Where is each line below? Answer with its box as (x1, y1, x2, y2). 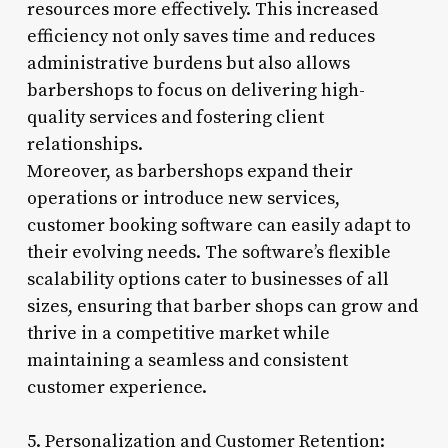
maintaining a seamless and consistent (26, 348, 348, 372)
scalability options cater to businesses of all (26, 267, 389, 291)
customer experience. (26, 375, 207, 399)
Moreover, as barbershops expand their (26, 159, 353, 183)
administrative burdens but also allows (26, 51, 350, 75)
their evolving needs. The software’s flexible (26, 240, 391, 264)
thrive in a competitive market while (26, 321, 330, 345)
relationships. (26, 132, 143, 156)
